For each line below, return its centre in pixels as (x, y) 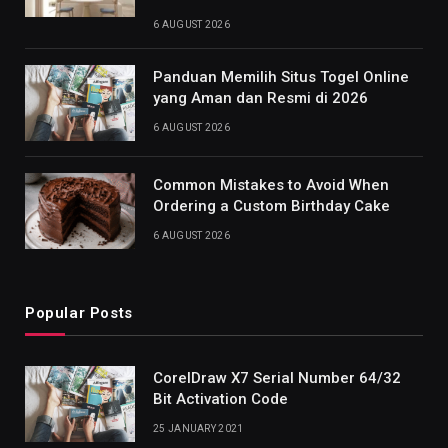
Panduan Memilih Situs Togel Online (281, 76)
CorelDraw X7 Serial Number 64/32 (277, 377)
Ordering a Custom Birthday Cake (271, 205)
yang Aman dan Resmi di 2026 (260, 97)
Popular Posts (79, 312)
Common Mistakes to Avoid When (271, 184)
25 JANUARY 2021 (198, 428)
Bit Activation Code (220, 398)
